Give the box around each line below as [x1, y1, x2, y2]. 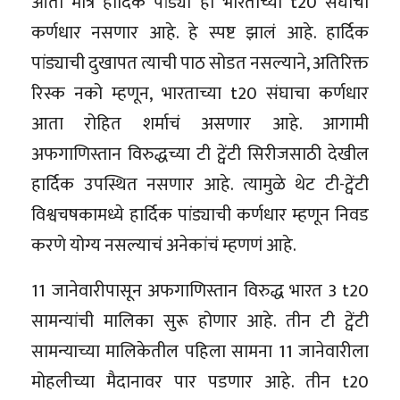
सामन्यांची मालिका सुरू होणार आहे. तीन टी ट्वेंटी [31, 305, 369, 337]
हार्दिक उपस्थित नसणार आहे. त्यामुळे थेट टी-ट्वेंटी [31, 169, 369, 200]
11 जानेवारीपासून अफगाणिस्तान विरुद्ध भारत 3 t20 [31, 275, 369, 306]
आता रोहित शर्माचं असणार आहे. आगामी [31, 108, 369, 139]
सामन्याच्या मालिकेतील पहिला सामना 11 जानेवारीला [31, 336, 369, 367]
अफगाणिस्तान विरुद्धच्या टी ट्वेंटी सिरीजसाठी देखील [31, 138, 369, 170]
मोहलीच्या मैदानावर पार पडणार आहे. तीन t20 [31, 366, 369, 397]
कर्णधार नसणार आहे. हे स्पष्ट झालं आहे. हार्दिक [31, 17, 369, 48]
